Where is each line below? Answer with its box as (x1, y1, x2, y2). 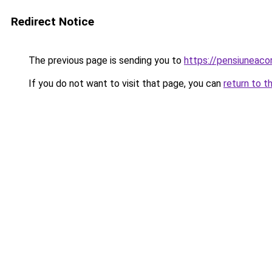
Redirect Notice (11, 15, 94, 29)
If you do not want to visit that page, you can (26, 78, 223, 89)
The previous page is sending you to (26, 55, 184, 66)
